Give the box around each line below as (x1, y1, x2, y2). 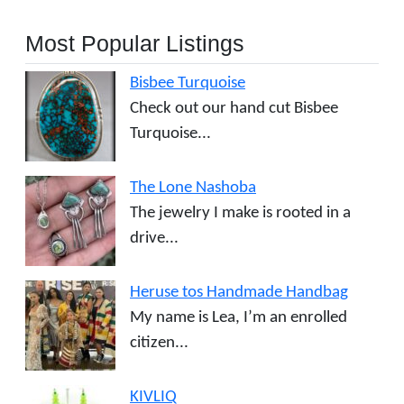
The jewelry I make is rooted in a (130, 204, 351, 222)
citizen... (130, 334, 188, 352)
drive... (130, 229, 179, 247)
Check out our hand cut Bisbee (130, 99, 338, 117)
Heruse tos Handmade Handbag (130, 283, 348, 301)
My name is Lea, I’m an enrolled (130, 308, 347, 326)
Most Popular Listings (25, 30, 244, 56)
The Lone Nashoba (130, 179, 256, 197)
